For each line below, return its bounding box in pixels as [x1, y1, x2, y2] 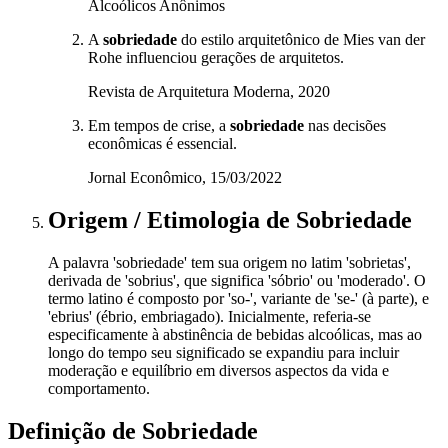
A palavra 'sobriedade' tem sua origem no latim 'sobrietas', [48, 253, 411, 271]
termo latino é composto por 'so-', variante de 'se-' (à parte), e [48, 289, 429, 307]
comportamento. [48, 379, 150, 397]
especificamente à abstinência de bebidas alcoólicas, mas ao [48, 325, 422, 343]
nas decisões [304, 117, 386, 135]
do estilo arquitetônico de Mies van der [177, 31, 425, 49]
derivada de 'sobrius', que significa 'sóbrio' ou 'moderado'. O [48, 271, 426, 289]
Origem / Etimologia [48, 206, 266, 233]
